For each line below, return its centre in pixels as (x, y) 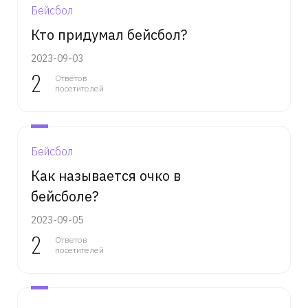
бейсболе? (65, 196)
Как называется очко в (106, 176)
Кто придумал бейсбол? (109, 35)
